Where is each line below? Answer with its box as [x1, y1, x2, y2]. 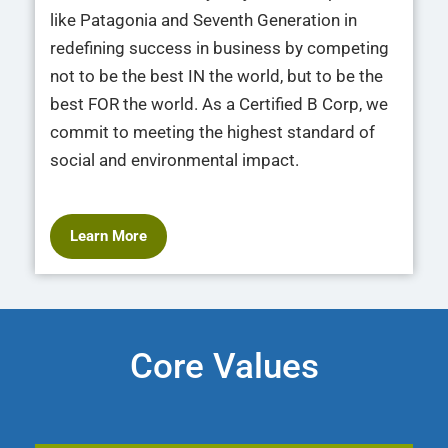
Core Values [129, 345, 319, 387]
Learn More [70, 226, 147, 245]
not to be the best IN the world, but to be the [50, 65, 383, 86]
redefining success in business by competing [50, 37, 389, 58]
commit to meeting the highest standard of [50, 121, 375, 142]
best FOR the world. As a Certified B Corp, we [50, 93, 388, 114]
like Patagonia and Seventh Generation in [50, 9, 357, 30]
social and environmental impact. [50, 149, 299, 170]
